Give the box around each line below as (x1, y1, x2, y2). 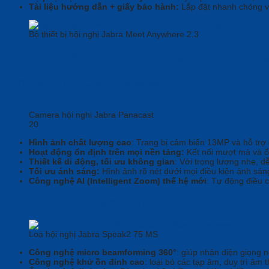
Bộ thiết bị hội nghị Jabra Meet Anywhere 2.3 (29, 29, 199, 40)
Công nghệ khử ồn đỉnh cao (29, 256, 145, 267)
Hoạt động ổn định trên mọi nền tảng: (29, 147, 184, 157)
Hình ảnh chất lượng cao (29, 137, 131, 147)
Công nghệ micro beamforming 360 (29, 247, 173, 257)
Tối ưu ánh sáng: (29, 166, 100, 176)
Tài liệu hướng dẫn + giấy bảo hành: (29, 2, 179, 12)
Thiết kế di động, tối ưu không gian (29, 156, 175, 166)
